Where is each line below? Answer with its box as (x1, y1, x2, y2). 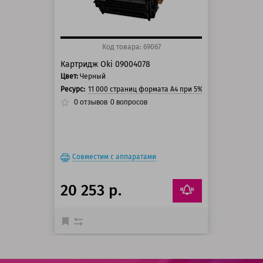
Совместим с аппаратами (72, 153, 157, 161)
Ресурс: (60, 85, 86, 94)
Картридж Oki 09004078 (60, 59, 151, 70)
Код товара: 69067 (102, 43, 161, 52)
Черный (80, 72, 106, 81)
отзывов (78, 98, 108, 107)
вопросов (114, 98, 148, 107)
